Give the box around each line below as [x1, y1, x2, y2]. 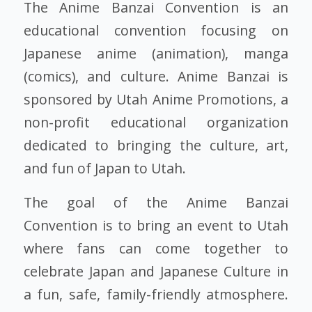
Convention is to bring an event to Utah [23, 216, 289, 235]
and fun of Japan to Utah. [23, 158, 186, 178]
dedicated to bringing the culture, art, [23, 135, 289, 155]
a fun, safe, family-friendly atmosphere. [23, 285, 289, 304]
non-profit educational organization [23, 112, 289, 132]
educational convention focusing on [23, 20, 289, 40]
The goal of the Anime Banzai [23, 193, 289, 212]
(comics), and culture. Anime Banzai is [23, 66, 289, 86]
